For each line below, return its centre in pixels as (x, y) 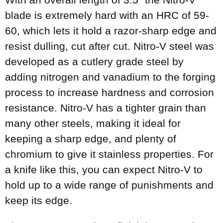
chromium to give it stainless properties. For (109, 154)
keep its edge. (39, 201)
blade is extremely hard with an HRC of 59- (107, 15)
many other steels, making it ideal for (93, 123)
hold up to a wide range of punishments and (109, 185)
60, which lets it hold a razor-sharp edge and (111, 31)
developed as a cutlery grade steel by (94, 62)
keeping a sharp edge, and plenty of (91, 139)
